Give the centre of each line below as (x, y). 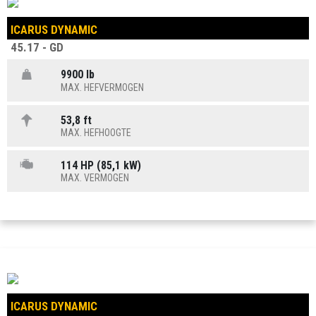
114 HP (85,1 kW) (101, 165)
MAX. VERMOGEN (95, 178)
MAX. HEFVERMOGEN (103, 87)
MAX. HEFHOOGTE (96, 132)
